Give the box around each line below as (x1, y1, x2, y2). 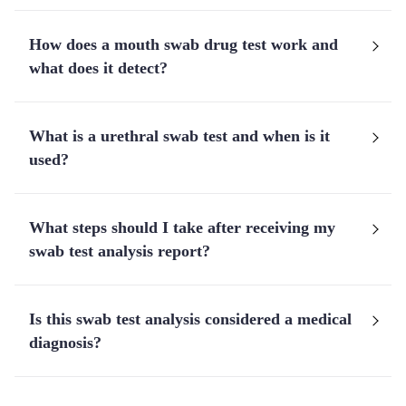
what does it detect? (29, 59, 168, 77)
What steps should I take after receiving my (29, 218, 335, 237)
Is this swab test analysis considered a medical (29, 310, 352, 328)
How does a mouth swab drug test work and (29, 35, 338, 53)
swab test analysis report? (29, 242, 210, 260)
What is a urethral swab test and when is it (29, 127, 330, 145)
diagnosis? (29, 333, 101, 352)
